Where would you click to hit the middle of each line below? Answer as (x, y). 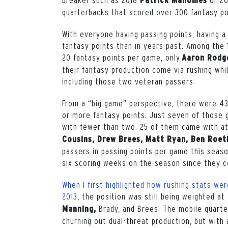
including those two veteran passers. (129, 81)
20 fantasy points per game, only (122, 57)
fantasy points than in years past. (124, 46)
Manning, (80, 209)
